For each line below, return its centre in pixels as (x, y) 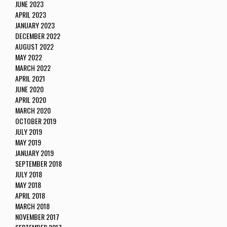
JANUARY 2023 (35, 25)
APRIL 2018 (30, 196)
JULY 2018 (29, 174)
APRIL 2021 (30, 79)
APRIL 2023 (31, 15)
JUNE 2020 (29, 89)
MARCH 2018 (32, 206)
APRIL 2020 (31, 100)
